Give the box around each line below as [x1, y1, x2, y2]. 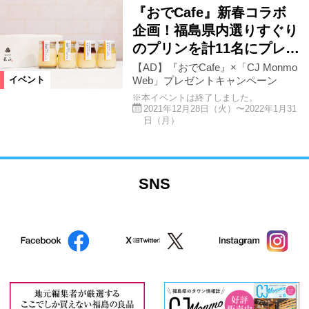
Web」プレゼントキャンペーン [132, 74, 277, 86]
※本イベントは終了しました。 [132, 92, 258, 103]
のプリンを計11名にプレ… [132, 41, 299, 57]
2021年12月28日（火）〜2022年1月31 [143, 103, 297, 114]
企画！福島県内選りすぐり [132, 23, 298, 39]
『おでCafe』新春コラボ [132, 5, 286, 21]
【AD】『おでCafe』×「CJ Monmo [132, 61, 297, 73]
